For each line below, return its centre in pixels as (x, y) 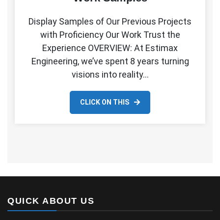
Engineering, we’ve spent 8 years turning (110, 61)
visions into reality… (110, 74)
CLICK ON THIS (105, 102)
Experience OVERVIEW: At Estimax (110, 48)
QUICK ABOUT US (51, 201)
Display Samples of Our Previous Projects (110, 21)
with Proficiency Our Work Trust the (110, 34)
